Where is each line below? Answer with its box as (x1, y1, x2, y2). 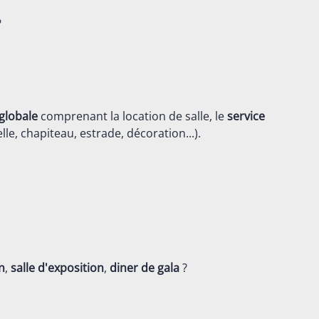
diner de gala (110, 260, 179, 276)
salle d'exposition (11, 260, 104, 276)
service (227, 108, 265, 124)
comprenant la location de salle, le (38, 108, 227, 124)
